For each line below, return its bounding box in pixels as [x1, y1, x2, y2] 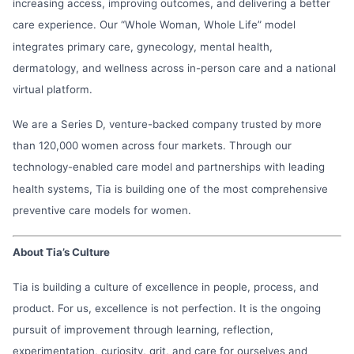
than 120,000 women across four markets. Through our [13, 138, 292, 152]
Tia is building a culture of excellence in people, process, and [13, 280, 318, 293]
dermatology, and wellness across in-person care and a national [13, 61, 336, 74]
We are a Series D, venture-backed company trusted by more [13, 117, 322, 130]
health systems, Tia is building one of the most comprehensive [13, 182, 328, 195]
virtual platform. [13, 82, 92, 96]
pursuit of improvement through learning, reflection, [13, 322, 273, 336]
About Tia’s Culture [13, 245, 110, 258]
